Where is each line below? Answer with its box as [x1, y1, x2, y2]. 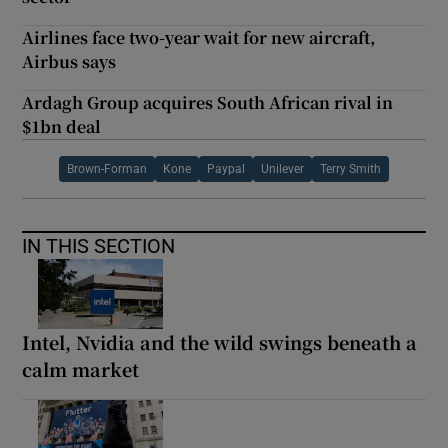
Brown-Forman [67, 162, 147, 175]
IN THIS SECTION [22, 235, 176, 256]
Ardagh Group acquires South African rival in [22, 90, 394, 114]
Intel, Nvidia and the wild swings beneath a [22, 328, 418, 355]
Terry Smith [320, 162, 381, 175]
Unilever [261, 162, 304, 175]
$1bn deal [22, 114, 102, 138]
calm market [22, 355, 140, 382]
